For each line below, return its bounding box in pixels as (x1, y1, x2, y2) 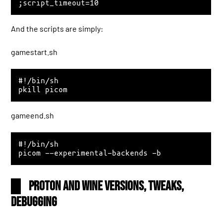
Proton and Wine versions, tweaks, (29, 178, 184, 195)
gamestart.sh (11, 47, 58, 56)
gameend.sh (11, 110, 55, 120)
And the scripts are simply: (11, 24, 104, 34)
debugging (11, 194, 57, 211)
